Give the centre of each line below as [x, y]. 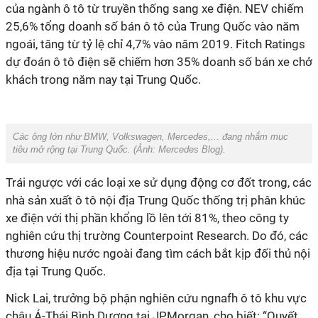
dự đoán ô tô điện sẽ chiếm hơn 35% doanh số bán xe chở [159, 62]
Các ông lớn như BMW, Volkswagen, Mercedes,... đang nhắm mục [150, 137]
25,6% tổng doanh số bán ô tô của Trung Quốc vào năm [153, 26]
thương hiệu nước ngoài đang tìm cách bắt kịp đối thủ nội [158, 253]
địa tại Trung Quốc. [56, 271]
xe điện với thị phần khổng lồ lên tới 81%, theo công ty [147, 218]
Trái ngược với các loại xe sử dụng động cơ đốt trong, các [159, 182]
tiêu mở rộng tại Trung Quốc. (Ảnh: [86, 149]
